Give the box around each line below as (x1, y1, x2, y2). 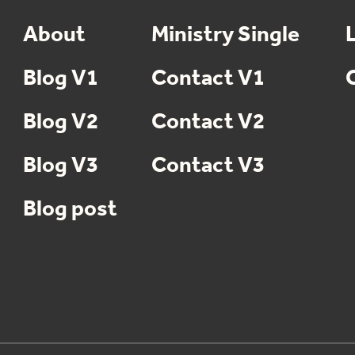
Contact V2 (151, 101, 265, 143)
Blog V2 (22, 101, 98, 143)
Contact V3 (151, 145, 265, 187)
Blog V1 (22, 58, 98, 100)
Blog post (22, 189, 117, 231)
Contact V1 (151, 58, 265, 100)
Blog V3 (22, 145, 98, 187)
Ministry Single (151, 14, 300, 56)
